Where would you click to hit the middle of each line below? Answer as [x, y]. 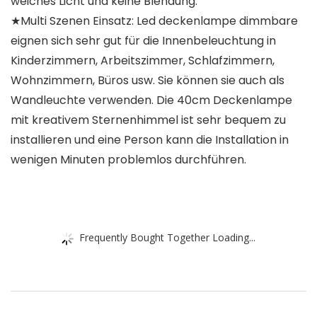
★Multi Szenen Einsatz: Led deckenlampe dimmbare [154, 21]
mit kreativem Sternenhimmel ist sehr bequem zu [148, 120]
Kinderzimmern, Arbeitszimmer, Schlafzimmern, [143, 61]
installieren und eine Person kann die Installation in [150, 140]
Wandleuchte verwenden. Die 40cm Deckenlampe [151, 100]
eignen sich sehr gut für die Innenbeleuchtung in [143, 41]
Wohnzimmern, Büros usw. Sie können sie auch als [148, 81]
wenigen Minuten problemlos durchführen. [128, 160]
